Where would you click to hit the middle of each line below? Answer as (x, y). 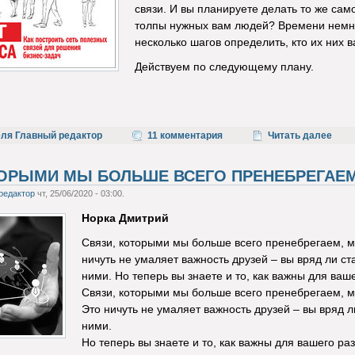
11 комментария (185, 136)
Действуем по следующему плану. (224, 67)
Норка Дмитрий (125, 219)
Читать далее (300, 136)
